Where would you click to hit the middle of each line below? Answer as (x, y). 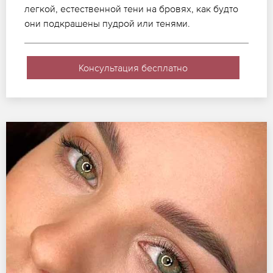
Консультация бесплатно (133, 68)
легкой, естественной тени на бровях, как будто (131, 9)
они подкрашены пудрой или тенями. (107, 23)
